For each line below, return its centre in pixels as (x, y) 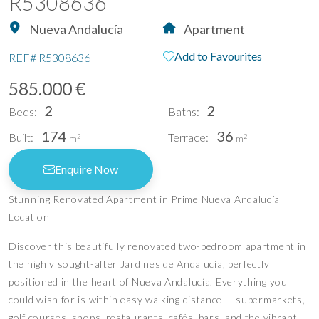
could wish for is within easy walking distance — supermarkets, (157, 300)
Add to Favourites (218, 56)
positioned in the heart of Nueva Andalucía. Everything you (148, 282)
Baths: (184, 112)
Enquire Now (87, 169)
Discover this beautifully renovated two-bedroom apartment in (158, 246)
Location (29, 217)
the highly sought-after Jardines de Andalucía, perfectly (139, 264)
